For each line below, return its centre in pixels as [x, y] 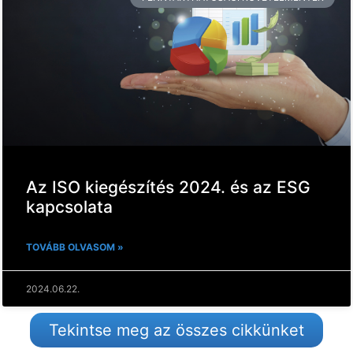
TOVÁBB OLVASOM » [75, 247]
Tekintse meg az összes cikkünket [176, 331]
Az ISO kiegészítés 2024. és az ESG [168, 187]
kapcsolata [69, 206]
